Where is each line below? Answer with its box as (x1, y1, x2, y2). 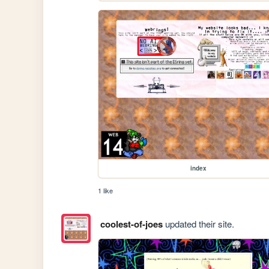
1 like (98, 186, 113, 196)
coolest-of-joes (100, 217, 163, 231)
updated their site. (162, 217, 234, 230)
